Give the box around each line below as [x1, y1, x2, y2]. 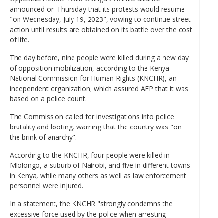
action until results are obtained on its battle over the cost [10, 24, 192, 34]
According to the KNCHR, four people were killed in [10, 150, 170, 160]
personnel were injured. [10, 181, 83, 190]
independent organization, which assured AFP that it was [10, 83, 188, 93]
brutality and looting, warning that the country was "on [10, 122, 182, 131]
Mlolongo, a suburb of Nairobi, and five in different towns [10, 160, 190, 170]
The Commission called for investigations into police [10, 111, 174, 121]
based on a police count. [10, 93, 87, 103]
